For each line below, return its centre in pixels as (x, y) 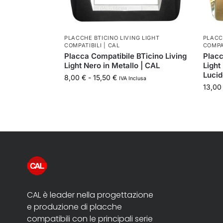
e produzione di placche (74, 207)
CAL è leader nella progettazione (90, 195)
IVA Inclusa (132, 78)
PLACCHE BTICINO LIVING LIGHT (112, 38)
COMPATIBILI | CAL (92, 45)
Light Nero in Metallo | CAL (112, 65)
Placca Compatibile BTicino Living (125, 56)
